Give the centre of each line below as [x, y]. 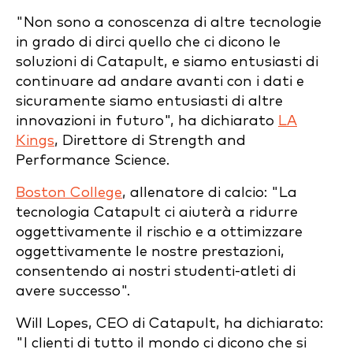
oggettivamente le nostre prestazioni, [150, 251]
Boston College [69, 192]
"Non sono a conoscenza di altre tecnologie [169, 22]
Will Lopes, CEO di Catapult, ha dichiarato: [169, 323]
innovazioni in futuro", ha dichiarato [147, 121]
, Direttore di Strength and [150, 140]
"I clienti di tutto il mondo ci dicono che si [161, 343]
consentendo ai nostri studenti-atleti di [156, 271]
